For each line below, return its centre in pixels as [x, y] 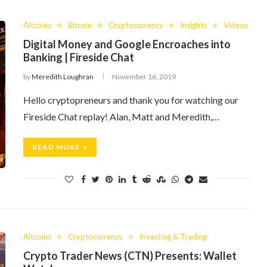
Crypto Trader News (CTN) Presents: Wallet [130, 256]
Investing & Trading [173, 237]
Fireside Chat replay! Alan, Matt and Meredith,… [121, 117]
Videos [236, 25]
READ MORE [56, 147]
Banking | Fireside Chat [79, 57]
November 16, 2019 [144, 77]
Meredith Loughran [63, 77]
